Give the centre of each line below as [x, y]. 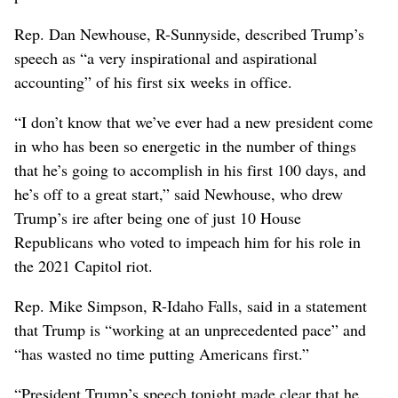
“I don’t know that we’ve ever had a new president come [194, 122]
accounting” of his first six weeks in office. [153, 82]
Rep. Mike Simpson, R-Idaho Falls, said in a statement [191, 306]
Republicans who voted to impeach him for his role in [187, 242]
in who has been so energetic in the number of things [185, 146]
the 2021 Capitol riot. [84, 266]
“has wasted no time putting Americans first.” [162, 354]
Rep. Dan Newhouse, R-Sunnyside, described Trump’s [189, 34]
